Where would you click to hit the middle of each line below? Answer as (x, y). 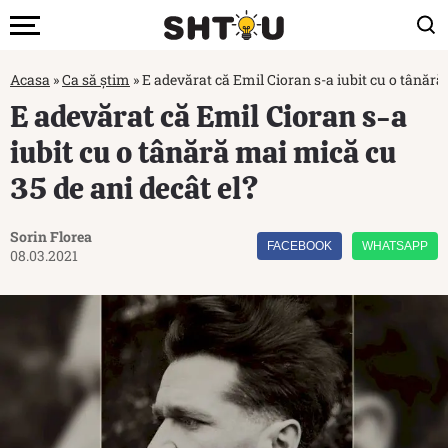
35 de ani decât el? (134, 188)
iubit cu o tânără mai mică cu (203, 152)
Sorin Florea (51, 236)
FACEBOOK (299, 246)
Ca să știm (96, 79)
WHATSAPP (395, 246)
